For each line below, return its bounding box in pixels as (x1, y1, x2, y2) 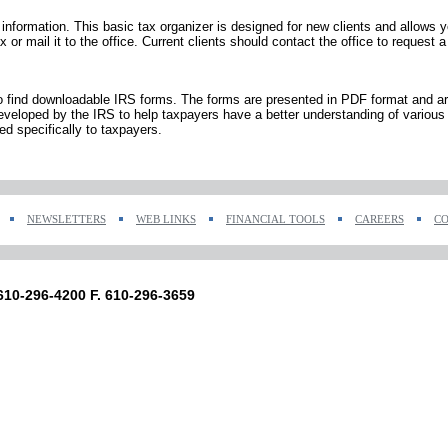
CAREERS (355, 214, 404, 225)
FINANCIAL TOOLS (226, 214, 325, 225)
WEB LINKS (136, 214, 196, 225)
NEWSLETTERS (27, 214, 106, 225)
